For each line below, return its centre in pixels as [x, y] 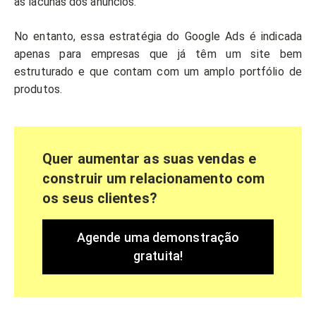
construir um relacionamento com [154, 179]
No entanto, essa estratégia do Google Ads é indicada [158, 37]
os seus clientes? [100, 199]
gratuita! [158, 256]
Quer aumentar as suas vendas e [150, 159]
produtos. [38, 90]
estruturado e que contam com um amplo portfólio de [158, 72]
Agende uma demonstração [158, 238]
